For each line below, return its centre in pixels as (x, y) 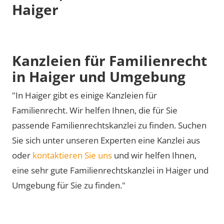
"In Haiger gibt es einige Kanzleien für (84, 95)
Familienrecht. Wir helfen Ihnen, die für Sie (95, 110)
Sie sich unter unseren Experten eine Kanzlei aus (106, 140)
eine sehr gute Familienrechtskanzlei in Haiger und (110, 170)
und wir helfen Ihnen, (154, 155)
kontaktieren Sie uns (72, 155)
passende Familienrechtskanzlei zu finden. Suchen (109, 125)
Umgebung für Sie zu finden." (69, 185)
